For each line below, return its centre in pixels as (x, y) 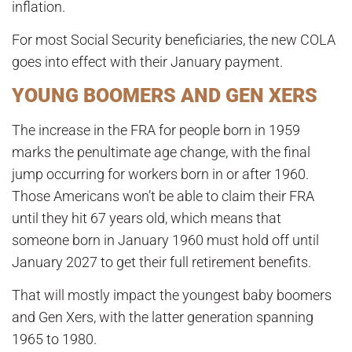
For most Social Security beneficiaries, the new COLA (174, 40)
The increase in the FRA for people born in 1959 (156, 130)
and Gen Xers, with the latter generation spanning (163, 317)
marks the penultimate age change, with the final (161, 152)
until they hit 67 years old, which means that (147, 218)
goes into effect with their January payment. (147, 62)
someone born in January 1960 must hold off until (165, 240)
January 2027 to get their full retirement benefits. (161, 262)
